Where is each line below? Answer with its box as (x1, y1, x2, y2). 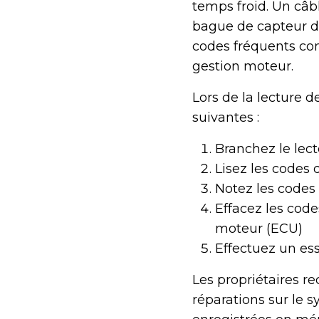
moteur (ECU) (215, 221, 303, 237)
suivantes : (192, 110, 259, 126)
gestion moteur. (192, 58, 293, 75)
